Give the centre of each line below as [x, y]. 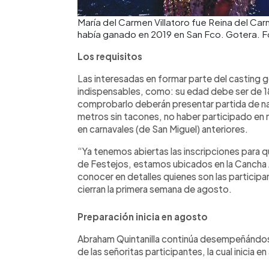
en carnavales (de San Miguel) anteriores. [163, 128]
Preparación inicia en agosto [143, 216]
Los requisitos [110, 56]
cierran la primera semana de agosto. [155, 189]
